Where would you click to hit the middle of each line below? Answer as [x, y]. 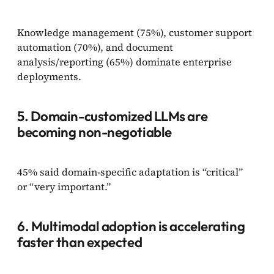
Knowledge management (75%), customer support [135, 32]
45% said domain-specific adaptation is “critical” [130, 172]
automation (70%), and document [95, 47]
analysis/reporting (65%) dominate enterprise [124, 61]
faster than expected [80, 242]
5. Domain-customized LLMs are [113, 116]
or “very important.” [65, 186]
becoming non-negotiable [94, 132]
